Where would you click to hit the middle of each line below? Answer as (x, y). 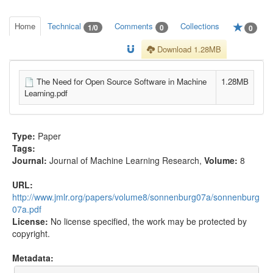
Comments (135, 26)
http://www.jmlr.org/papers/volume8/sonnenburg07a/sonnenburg (136, 197)
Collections (200, 26)
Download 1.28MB (188, 49)
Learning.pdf (46, 93)
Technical (66, 26)
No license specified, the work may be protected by (149, 221)
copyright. (31, 233)
